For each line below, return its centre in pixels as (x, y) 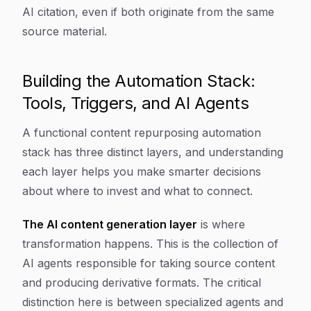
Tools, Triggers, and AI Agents (135, 103)
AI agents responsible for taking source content (149, 263)
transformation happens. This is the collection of (150, 244)
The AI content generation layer (110, 224)
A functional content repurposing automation (142, 133)
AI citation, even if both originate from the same (148, 12)
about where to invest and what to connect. (137, 191)
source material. (65, 31)
